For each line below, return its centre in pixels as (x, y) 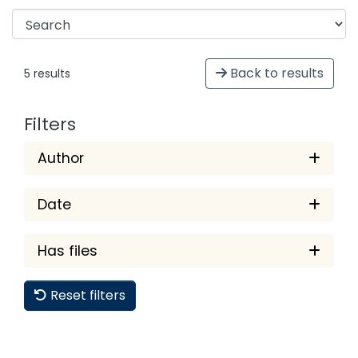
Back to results (275, 73)
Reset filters (86, 295)
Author (61, 158)
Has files (68, 251)
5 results (47, 74)
